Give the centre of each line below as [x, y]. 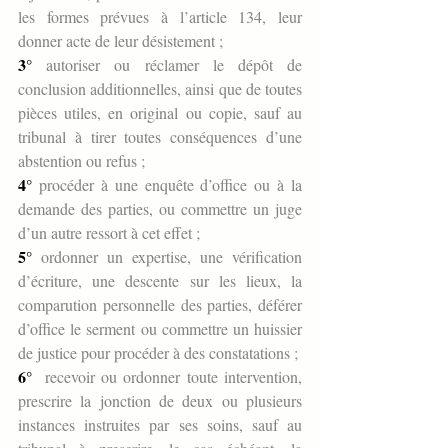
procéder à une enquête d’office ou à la [167, 185]
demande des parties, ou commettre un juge [160, 209]
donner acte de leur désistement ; [120, 41]
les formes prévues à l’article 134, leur [160, 17]
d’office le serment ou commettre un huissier [160, 329]
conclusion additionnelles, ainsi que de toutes [160, 89]
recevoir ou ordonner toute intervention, [167, 377]
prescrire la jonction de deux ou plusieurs [160, 401]
